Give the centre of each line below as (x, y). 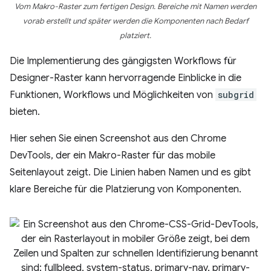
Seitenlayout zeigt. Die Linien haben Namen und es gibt (130, 172)
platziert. (135, 36)
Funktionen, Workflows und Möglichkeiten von (113, 95)
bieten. (25, 112)
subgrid (236, 95)
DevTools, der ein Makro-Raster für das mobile (113, 155)
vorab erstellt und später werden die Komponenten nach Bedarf (135, 21)
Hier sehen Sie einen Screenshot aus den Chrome (118, 139)
